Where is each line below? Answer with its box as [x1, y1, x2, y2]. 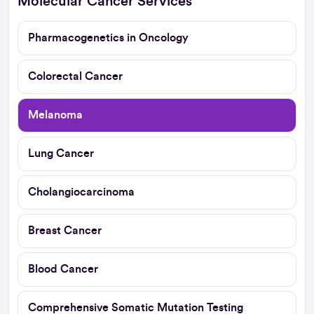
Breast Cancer [28, 224, 102, 236]
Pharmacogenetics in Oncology [28, 32, 189, 43]
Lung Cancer [28, 147, 94, 159]
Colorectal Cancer [28, 70, 123, 82]
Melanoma [28, 109, 83, 121]
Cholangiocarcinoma [28, 186, 135, 198]
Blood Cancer [28, 263, 98, 275]
